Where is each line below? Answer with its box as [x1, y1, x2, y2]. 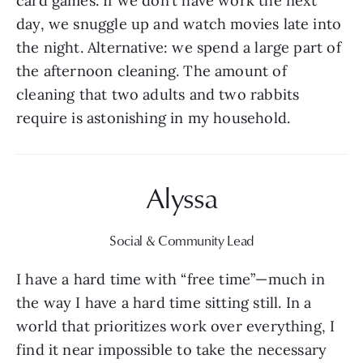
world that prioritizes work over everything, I [16, 316, 335, 335]
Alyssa [145, 177, 218, 217]
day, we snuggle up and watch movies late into [16, 14, 342, 33]
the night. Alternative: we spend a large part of [16, 37, 341, 57]
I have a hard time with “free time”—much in [16, 269, 325, 288]
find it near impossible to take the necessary [16, 340, 327, 359]
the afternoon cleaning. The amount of [16, 61, 287, 80]
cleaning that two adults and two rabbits [16, 84, 300, 104]
